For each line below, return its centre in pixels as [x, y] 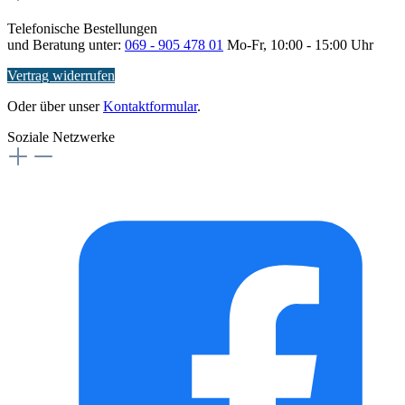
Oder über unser [55, 106]
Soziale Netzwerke [61, 137]
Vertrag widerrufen [61, 75]
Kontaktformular [150, 106]
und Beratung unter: [66, 44]
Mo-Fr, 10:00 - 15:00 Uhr [298, 44]
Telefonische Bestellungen [82, 28]
